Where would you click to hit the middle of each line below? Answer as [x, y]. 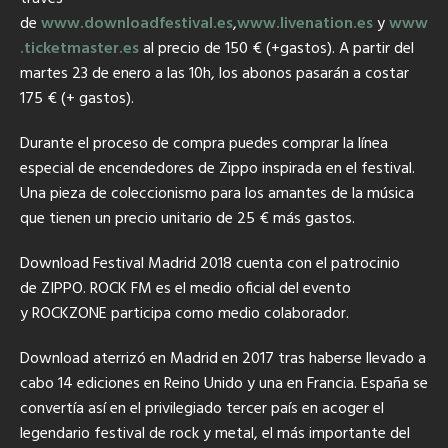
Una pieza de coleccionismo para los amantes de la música [217, 193]
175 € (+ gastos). [77, 98]
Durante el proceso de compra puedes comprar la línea [204, 143]
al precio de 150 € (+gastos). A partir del [276, 48]
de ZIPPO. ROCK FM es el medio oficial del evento [185, 288]
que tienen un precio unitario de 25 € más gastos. [187, 218]
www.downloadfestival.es [137, 23]
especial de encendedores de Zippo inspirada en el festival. [217, 168]
